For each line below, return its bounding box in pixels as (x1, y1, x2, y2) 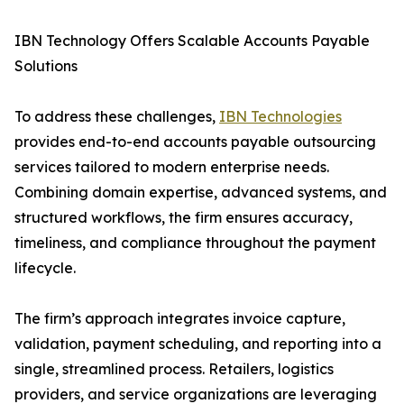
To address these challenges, (14, 107, 219, 126)
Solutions (14, 57, 78, 76)
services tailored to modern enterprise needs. (14, 158, 329, 177)
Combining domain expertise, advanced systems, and (14, 183, 387, 202)
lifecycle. (14, 259, 76, 278)
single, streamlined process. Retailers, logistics (14, 360, 334, 379)
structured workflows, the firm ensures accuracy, (14, 208, 353, 227)
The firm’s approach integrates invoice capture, (14, 309, 345, 328)
